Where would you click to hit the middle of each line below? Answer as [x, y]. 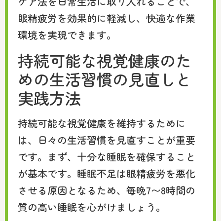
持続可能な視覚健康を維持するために [102, 123]
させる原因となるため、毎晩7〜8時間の [107, 190]
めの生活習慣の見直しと [105, 79]
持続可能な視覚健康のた [105, 60]
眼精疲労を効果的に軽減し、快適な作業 [107, 18]
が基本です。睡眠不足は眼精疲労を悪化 [107, 173]
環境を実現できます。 [67, 35]
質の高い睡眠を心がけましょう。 [92, 207]
